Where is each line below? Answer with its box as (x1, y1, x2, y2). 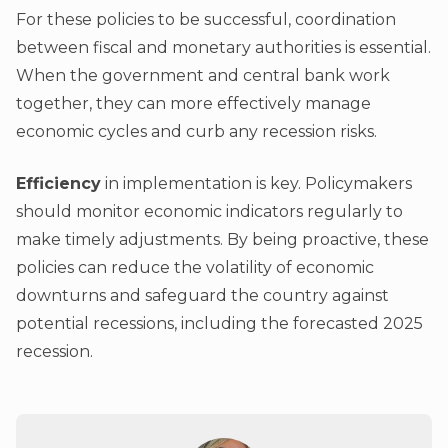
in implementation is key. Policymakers (101, 173, 412, 193)
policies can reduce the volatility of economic (16, 257, 374, 277)
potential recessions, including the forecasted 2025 (16, 313, 423, 333)
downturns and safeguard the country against (16, 285, 389, 305)
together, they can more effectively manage (16, 93, 371, 113)
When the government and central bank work (16, 65, 390, 85)
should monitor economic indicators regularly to (16, 201, 403, 221)
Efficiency (16, 173, 101, 193)
